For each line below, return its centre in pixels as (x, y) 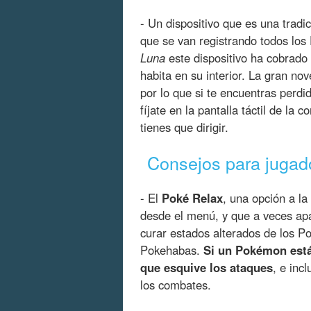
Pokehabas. (172, 250)
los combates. (176, 284)
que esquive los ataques (207, 267)
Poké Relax (192, 197)
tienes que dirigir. (184, 127)
